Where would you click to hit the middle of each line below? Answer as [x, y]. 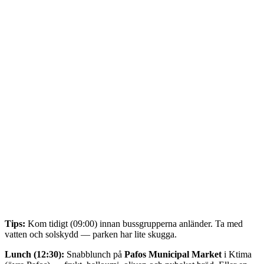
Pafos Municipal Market [173, 255]
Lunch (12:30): [34, 255]
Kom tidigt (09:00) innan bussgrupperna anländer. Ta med [134, 224]
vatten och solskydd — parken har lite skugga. [91, 235]
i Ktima [237, 255]
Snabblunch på [94, 255]
